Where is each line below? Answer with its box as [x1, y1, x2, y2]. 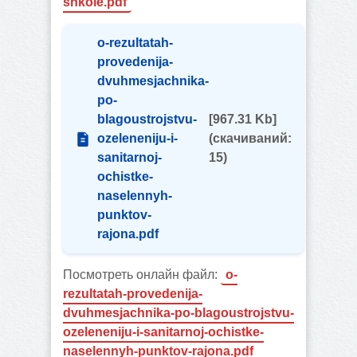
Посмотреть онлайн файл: [63, 268, 221, 281]
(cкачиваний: [209, 131, 292, 145]
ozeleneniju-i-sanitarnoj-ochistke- [63, 325, 264, 339]
